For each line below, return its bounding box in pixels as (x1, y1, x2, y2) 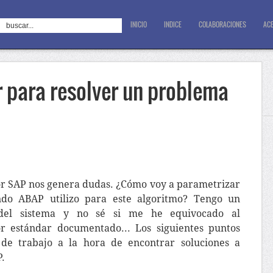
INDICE (164, 19, 182, 29)
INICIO (130, 19, 147, 29)
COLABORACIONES (199, 19, 246, 29)
